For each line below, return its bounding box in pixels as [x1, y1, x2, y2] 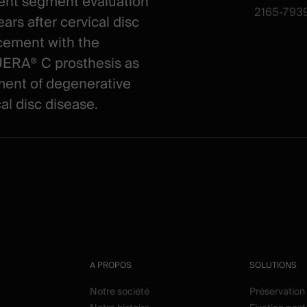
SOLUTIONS [249, 258, 297, 273]
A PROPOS [89, 258, 132, 273]
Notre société [89, 284, 149, 301]
